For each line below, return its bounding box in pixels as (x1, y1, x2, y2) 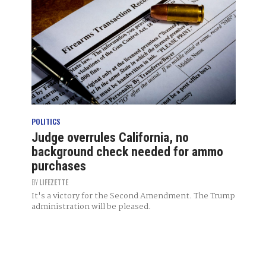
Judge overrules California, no (31, 130, 189, 145)
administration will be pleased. (31, 200, 151, 214)
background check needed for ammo (31, 144, 223, 160)
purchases (31, 159, 86, 174)
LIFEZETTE (39, 177, 68, 188)
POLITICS (31, 116, 61, 126)
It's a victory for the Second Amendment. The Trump (31, 189, 235, 203)
